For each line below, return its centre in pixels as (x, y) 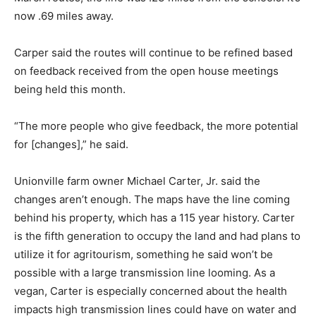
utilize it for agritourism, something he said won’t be (144, 254)
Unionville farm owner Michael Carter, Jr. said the (137, 181)
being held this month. (71, 89)
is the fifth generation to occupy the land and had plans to (157, 236)
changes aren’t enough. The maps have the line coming (152, 199)
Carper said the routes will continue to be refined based (153, 52)
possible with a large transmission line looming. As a (145, 272)
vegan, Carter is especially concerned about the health (151, 291)
